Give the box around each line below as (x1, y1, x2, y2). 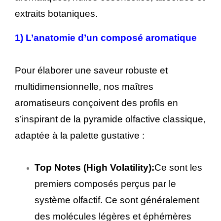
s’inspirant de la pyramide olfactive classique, (15, 114, 206, 125)
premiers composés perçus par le (35, 179, 176, 189)
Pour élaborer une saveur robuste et (15, 65, 168, 76)
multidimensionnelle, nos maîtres (15, 81, 153, 92)
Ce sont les (154, 162, 202, 173)
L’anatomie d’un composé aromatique (26, 32, 197, 43)
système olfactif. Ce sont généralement (35, 195, 199, 206)
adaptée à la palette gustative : (15, 130, 145, 141)
